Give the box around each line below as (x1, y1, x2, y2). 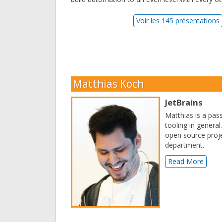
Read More (168, 157, 204, 166)
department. (165, 140, 204, 150)
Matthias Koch (73, 77, 144, 91)
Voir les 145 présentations (136, 16, 220, 26)
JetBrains (165, 97, 203, 109)
